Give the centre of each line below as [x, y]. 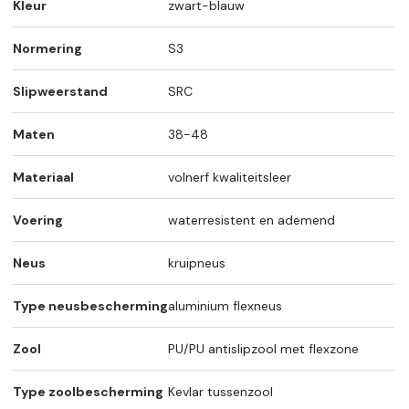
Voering [38, 220]
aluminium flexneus [225, 306]
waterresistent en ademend [252, 220]
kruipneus [197, 263]
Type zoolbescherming [88, 392]
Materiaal [43, 178]
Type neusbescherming [90, 306]
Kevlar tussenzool [220, 392]
